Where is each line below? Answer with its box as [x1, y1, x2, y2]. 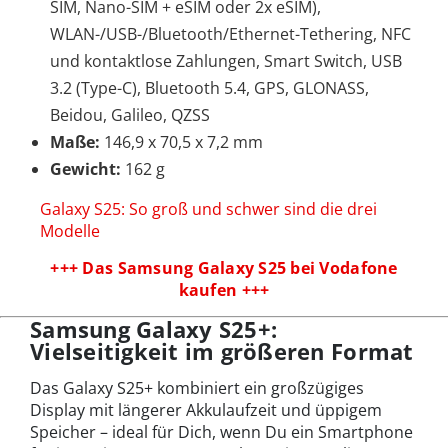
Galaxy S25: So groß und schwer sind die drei [40, 197, 377, 220]
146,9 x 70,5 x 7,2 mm [104, 130, 263, 153]
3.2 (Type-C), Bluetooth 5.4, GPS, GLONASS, [50, 76, 369, 99]
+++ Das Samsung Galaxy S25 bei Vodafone [50, 256, 398, 279]
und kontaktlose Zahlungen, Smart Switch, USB [50, 49, 402, 72]
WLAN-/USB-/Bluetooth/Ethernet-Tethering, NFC [50, 22, 411, 45]
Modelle [40, 219, 100, 242]
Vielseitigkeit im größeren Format [30, 335, 414, 366]
